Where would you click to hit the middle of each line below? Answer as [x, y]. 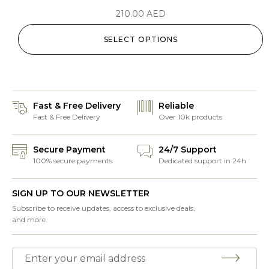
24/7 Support [188, 150]
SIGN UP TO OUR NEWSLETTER [81, 194]
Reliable [176, 106]
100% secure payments [73, 161]
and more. [30, 220]
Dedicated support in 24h [202, 161]
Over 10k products [190, 117]
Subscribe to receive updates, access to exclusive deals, [104, 208]
